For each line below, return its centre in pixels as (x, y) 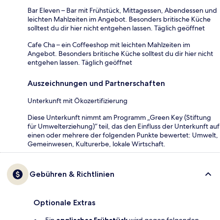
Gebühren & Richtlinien (72, 174)
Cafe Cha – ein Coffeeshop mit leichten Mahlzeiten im (109, 44)
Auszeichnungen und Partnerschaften (96, 83)
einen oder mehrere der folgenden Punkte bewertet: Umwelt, (123, 135)
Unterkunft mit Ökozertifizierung (78, 100)
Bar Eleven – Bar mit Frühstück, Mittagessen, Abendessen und (122, 10)
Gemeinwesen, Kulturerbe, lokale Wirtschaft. (96, 144)
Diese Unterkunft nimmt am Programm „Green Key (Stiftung (119, 117)
